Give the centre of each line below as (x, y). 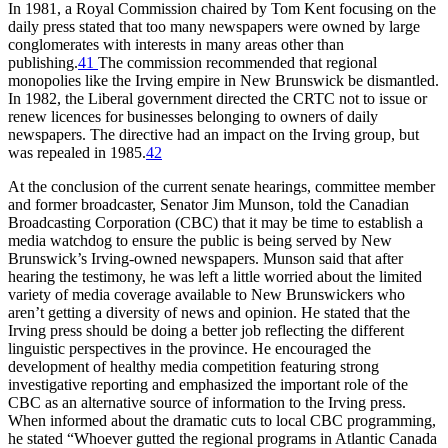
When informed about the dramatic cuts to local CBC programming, (222, 420)
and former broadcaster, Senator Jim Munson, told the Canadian (208, 204)
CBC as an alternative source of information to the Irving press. (207, 402)
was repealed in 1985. (77, 152)
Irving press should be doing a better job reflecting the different (206, 330)
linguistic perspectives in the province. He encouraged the (189, 348)
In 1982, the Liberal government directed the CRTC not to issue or (217, 98)
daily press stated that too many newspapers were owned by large (214, 26)
